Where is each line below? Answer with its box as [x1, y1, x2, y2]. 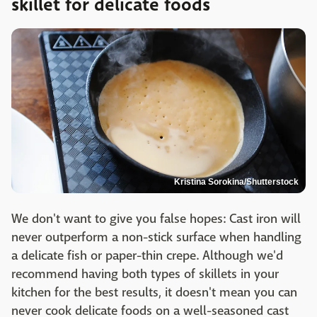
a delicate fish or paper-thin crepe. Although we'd [11, 248, 283, 265]
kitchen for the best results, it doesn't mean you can [11, 284, 297, 301]
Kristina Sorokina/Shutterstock [174, 177, 299, 188]
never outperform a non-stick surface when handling [11, 229, 301, 246]
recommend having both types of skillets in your [11, 266, 279, 283]
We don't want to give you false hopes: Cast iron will [11, 211, 301, 228]
